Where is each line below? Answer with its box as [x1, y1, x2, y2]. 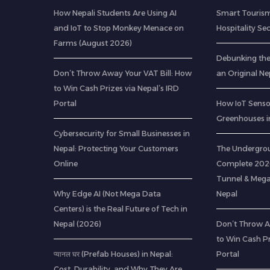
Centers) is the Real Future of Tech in [53, 204, 187, 213]
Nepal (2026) [53, 219, 101, 228]
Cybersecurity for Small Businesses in [53, 129, 190, 138]
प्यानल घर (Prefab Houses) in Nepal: [53, 250, 173, 259]
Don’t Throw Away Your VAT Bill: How [53, 69, 192, 78]
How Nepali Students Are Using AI [53, 8, 177, 17]
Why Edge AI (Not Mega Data [53, 189, 161, 198]
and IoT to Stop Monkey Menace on [53, 24, 184, 33]
